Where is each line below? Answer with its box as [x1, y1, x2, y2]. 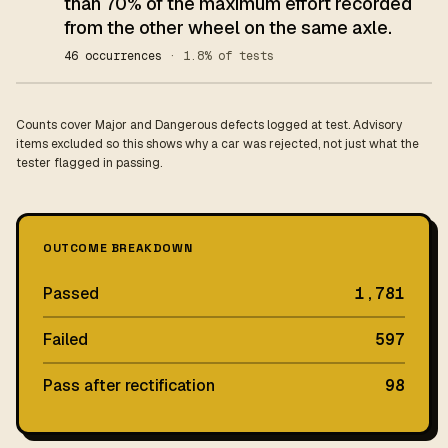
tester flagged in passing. [16, 155, 162, 171]
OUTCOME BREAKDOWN [43, 240, 193, 256]
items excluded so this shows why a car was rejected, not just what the [16, 136, 419, 152]
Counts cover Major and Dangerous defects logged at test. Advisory [16, 117, 402, 133]
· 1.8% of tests [169, 48, 274, 64]
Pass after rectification [43, 375, 215, 396]
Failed [43, 329, 88, 350]
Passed [43, 283, 99, 304]
